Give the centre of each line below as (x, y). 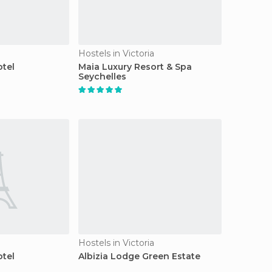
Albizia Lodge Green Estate (139, 256)
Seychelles (102, 76)
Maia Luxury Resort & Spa (135, 67)
